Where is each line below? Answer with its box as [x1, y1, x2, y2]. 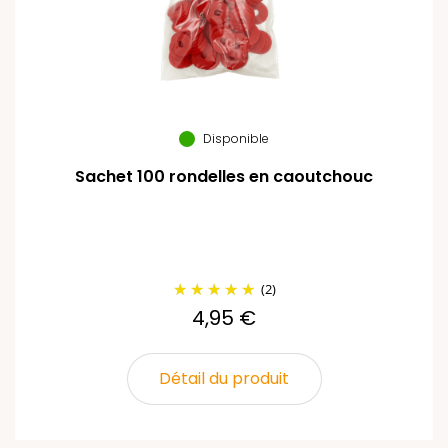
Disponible [203, 130, 269, 147]
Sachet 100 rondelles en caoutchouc [75, 165, 373, 188]
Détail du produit [159, 367, 289, 390]
